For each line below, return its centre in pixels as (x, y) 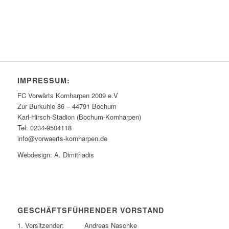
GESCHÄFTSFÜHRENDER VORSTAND (90, 210)
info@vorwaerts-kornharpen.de (62, 139)
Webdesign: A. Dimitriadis (55, 155)
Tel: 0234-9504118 (44, 128)
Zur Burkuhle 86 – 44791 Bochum (67, 106)
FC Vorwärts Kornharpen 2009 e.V (67, 96)
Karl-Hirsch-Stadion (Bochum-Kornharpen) (79, 117)
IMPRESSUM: (43, 80)
